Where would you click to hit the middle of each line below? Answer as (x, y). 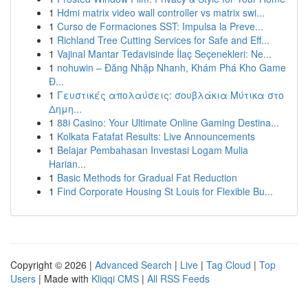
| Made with (64, 278)
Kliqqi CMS (115, 278)
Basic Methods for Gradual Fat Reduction (147, 177)
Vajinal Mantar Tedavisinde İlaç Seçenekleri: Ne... (164, 54)
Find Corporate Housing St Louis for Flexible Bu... (165, 191)
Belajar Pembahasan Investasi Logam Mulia (153, 150)
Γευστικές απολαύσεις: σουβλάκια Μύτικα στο (170, 95)
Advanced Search (133, 265)
